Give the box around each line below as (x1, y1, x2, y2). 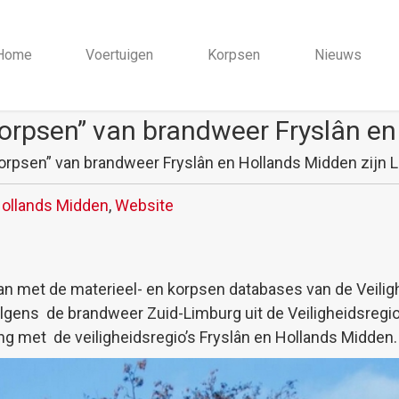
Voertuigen (85, 45, 154, 63)
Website (115, 195, 174, 215)
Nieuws (313, 45, 362, 63)
